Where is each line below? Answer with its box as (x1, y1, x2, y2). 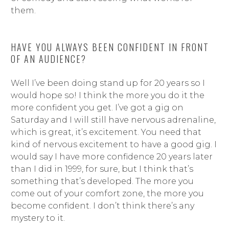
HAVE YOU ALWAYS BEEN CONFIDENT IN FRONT (10, 40, 209, 54)
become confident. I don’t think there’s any (10, 200, 194, 211)
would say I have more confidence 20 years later (10, 151, 213, 162)
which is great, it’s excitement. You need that (10, 127, 201, 137)
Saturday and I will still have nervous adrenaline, (10, 114, 216, 125)
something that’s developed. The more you (10, 176, 194, 186)
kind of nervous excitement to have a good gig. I (10, 139, 217, 149)
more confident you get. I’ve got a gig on (10, 102, 184, 112)
